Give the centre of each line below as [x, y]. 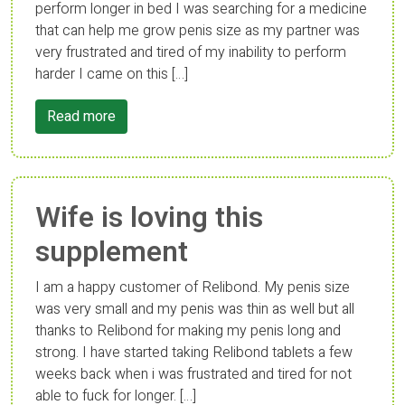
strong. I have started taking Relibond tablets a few [194, 353]
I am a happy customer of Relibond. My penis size [193, 287]
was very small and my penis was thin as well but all [195, 309]
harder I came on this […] [112, 74]
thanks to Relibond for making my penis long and [188, 331]
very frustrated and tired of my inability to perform [191, 52]
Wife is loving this [149, 217]
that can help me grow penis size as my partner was [198, 31]
